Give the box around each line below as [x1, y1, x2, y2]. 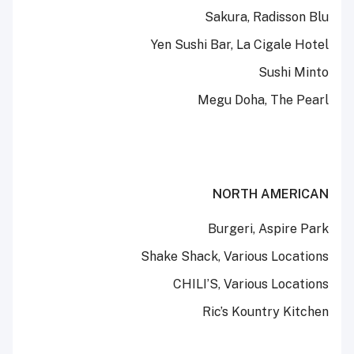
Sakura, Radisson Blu [205, 9, 329, 25]
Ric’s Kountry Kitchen [202, 304, 329, 320]
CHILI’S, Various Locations [173, 277, 329, 292]
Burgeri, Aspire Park [208, 221, 329, 237]
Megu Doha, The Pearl [198, 92, 329, 108]
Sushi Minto [258, 65, 329, 81]
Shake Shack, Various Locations [141, 249, 329, 265]
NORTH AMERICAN [213, 186, 329, 202]
